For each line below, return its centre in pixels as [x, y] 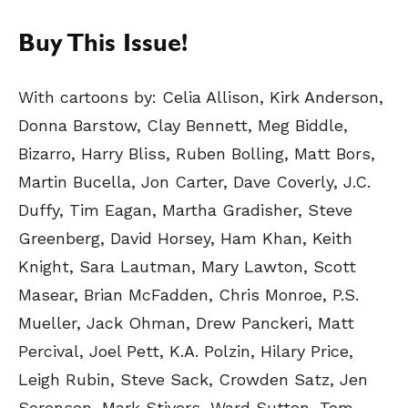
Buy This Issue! [103, 47]
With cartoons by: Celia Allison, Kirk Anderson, [201, 97]
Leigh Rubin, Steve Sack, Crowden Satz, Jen [193, 379]
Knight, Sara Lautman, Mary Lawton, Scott [187, 266]
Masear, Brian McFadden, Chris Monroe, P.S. [189, 295]
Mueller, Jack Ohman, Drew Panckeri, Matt [186, 323]
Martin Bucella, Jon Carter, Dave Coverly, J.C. [194, 182]
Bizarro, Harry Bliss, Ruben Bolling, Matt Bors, [197, 153]
